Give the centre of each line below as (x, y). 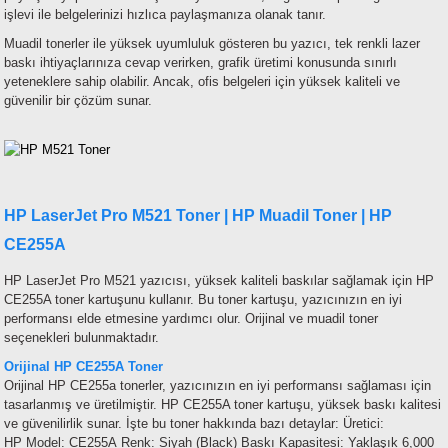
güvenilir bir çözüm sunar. (78, 101)
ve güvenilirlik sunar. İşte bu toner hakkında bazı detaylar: (173, 424)
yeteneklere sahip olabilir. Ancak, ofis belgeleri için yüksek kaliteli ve (202, 82)
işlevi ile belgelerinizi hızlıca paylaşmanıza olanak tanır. (165, 15)
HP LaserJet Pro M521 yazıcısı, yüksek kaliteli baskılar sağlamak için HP (219, 281)
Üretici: (363, 424)
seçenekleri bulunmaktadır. (81, 338)
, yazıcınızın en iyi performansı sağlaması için (296, 386)
